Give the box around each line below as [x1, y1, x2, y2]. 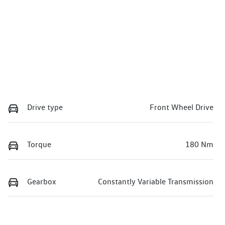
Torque [27, 139, 51, 149]
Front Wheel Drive [150, 102, 213, 113]
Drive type [27, 102, 63, 113]
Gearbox [27, 176, 56, 186]
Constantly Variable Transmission [98, 176, 213, 186]
